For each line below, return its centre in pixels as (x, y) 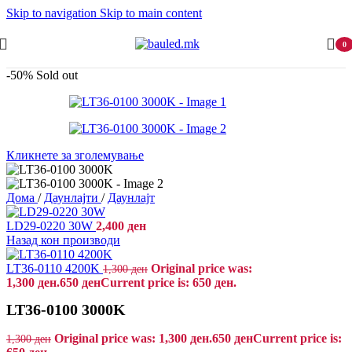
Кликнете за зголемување (75, 155)
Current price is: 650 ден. (169, 282)
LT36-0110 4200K (55, 268)
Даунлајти (73, 198)
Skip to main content (151, 13)
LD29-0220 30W (51, 226)
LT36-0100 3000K (66, 310)
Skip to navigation (53, 13)
